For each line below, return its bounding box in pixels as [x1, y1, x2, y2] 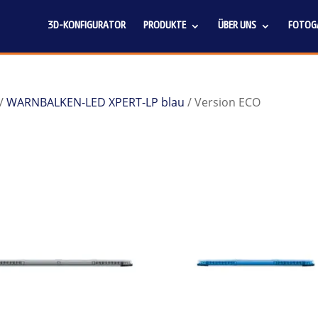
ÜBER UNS [218, 21, 256, 31]
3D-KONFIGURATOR [48, 21, 126, 31]
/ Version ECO [185, 94, 261, 110]
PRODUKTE [143, 21, 186, 31]
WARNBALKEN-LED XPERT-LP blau [6, 94, 185, 110]
